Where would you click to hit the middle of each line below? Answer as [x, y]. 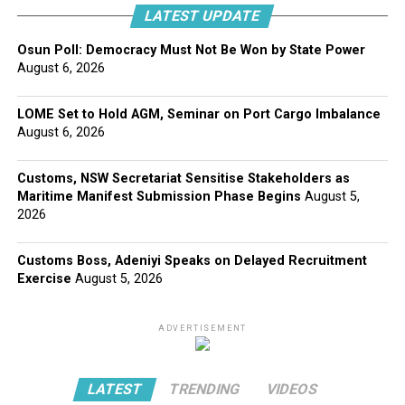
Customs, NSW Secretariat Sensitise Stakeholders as [183, 178]
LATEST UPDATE [203, 15]
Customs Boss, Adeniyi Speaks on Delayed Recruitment [192, 260]
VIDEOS [292, 389]
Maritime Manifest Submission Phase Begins [159, 196]
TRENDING [204, 389]
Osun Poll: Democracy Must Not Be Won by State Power [193, 50]
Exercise [44, 278]
